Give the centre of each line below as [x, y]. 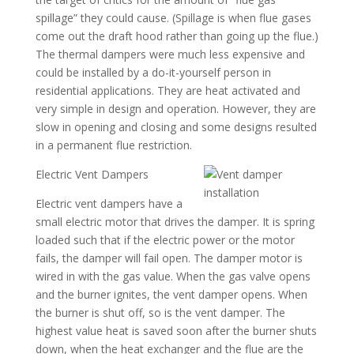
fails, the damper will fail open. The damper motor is [169, 258]
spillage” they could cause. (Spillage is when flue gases [173, 18]
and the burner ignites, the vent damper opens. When [171, 294]
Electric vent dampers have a [109, 203]
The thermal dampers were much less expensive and [170, 54]
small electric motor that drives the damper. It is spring [175, 222]
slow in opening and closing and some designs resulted [176, 127]
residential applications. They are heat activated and [168, 90]
